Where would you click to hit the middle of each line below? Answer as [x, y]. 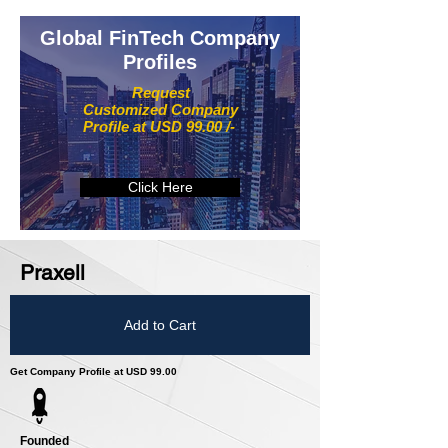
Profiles [160, 62]
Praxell [52, 273]
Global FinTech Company [160, 38]
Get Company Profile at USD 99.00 [93, 372]
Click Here [160, 187]
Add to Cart [160, 324]
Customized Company [160, 110]
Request [160, 93]
